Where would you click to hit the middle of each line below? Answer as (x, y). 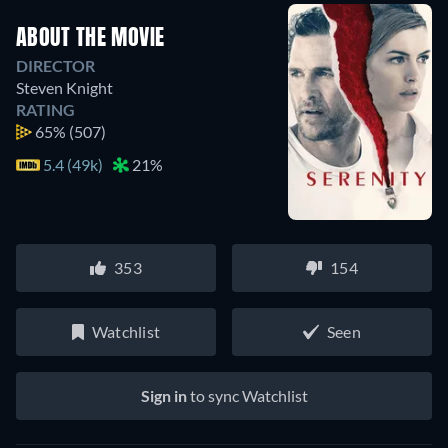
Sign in (163, 395)
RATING (45, 109)
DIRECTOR (55, 65)
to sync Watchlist (247, 395)
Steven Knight (64, 87)
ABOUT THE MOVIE (90, 39)
